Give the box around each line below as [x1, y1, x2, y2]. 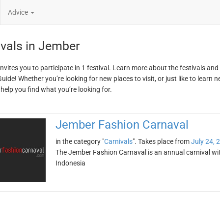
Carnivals [104, 137, 133, 145]
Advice [8, 8, 29, 16]
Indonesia [55, 159, 85, 167]
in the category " [55, 137, 104, 145]
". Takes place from [132, 137, 191, 145]
